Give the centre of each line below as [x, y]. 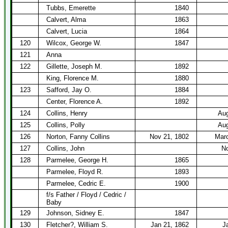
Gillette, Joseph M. [74, 66]
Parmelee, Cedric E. [76, 183]
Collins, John [65, 148]
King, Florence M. [73, 78]
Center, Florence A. [75, 102]
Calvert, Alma [66, 20]
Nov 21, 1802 [169, 137]
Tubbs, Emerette [71, 8]
